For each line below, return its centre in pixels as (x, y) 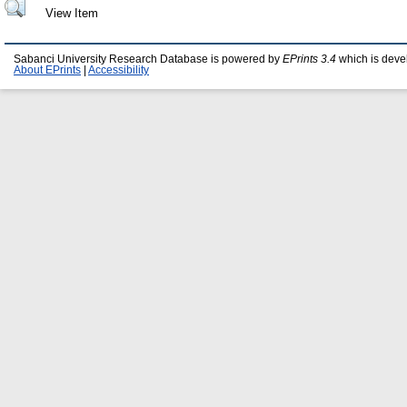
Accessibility (119, 70)
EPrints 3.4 (309, 59)
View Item (71, 13)
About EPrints (47, 70)
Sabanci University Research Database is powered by (148, 59)
